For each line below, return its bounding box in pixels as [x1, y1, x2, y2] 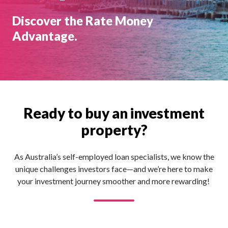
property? [80, 121, 148, 138]
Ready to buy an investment [23, 104, 205, 122]
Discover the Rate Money [12, 13, 153, 28]
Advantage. [12, 28, 77, 43]
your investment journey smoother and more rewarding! [17, 176, 211, 186]
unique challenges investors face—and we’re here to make [15, 163, 213, 174]
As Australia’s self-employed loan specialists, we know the [14, 151, 214, 161]
